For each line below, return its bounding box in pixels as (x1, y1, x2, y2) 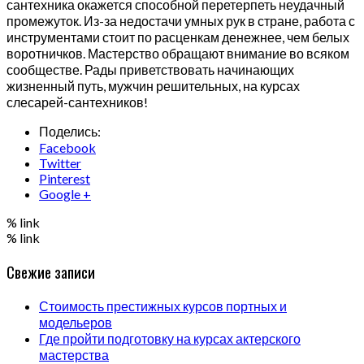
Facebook (39, 140, 96, 156)
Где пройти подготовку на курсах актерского (39, 330, 301, 346)
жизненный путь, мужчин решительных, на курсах (6, 78, 300, 94)
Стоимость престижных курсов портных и (39, 297, 287, 314)
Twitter (39, 155, 81, 171)
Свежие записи (6, 261, 95, 284)
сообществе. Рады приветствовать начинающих (6, 62, 294, 78)
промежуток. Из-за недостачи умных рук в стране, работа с (6, 13, 355, 29)
